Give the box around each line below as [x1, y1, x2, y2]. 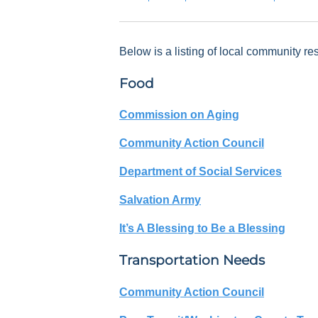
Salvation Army [119, 194, 201, 207]
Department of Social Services [119, 165, 282, 178]
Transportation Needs [119, 252, 265, 269]
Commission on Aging [119, 109, 239, 121]
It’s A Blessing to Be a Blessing [119, 222, 285, 235]
